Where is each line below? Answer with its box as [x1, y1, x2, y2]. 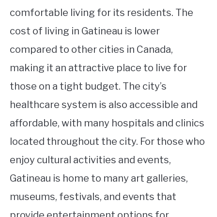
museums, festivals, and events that [10, 191, 176, 203]
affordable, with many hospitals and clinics [10, 117, 204, 129]
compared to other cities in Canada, [10, 44, 173, 56]
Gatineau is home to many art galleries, [10, 172, 188, 185]
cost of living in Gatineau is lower [10, 25, 160, 37]
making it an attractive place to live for [10, 62, 187, 74]
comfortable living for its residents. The [10, 7, 193, 19]
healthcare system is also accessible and [10, 99, 198, 111]
